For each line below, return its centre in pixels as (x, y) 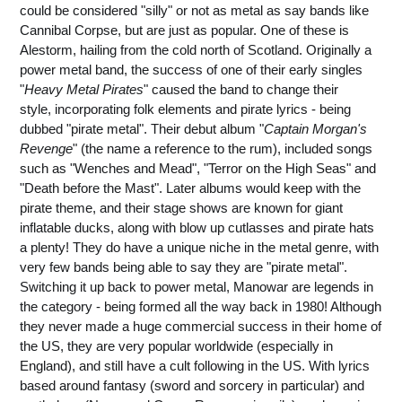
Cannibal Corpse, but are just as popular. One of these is (184, 30)
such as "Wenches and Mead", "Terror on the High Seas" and (198, 168)
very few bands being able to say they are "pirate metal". (184, 267)
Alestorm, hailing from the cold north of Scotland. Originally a (196, 50)
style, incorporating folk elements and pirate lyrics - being (185, 109)
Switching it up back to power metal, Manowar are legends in (197, 287)
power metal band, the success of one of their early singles (191, 70)
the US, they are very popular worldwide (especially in (176, 346)
